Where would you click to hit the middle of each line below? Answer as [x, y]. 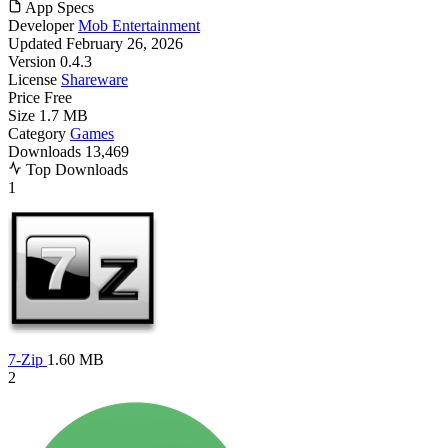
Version [32, 62]
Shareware [94, 80]
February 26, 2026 [124, 44]
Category [37, 134]
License [32, 80]
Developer [41, 26]
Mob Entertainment [139, 26]
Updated [35, 44]
